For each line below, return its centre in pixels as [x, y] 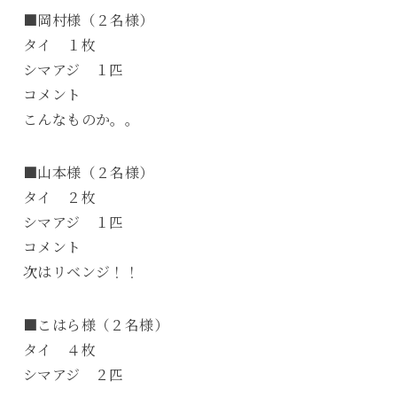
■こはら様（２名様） [95, 325]
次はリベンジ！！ [81, 272]
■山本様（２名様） [88, 172]
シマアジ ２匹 [73, 374]
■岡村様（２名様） [88, 20]
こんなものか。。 [81, 119]
